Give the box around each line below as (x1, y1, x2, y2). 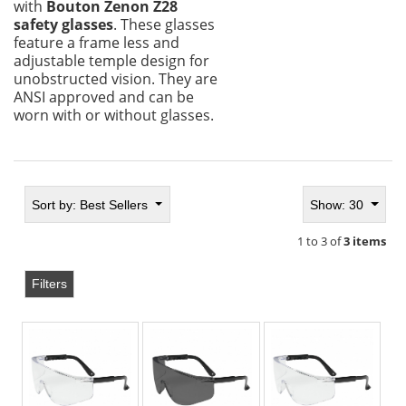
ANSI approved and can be (14, 86, 194, 107)
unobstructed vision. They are (14, 68, 217, 89)
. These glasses (113, 14, 215, 34)
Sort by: (32, 197, 81, 212)
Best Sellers (80, 197, 152, 212)
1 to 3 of (296, 233, 343, 250)
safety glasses (14, 14, 113, 34)
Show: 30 (310, 197, 368, 212)
